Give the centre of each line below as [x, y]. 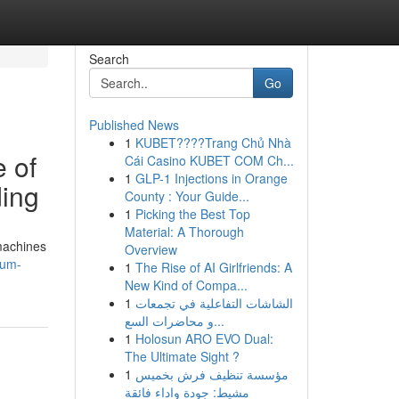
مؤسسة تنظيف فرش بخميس [212, 374]
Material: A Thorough [184, 232]
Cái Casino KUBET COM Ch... [209, 160]
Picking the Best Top [192, 214]
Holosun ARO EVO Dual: [204, 338]
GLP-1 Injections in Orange [211, 178]
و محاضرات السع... [219, 321]
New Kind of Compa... [186, 285]
